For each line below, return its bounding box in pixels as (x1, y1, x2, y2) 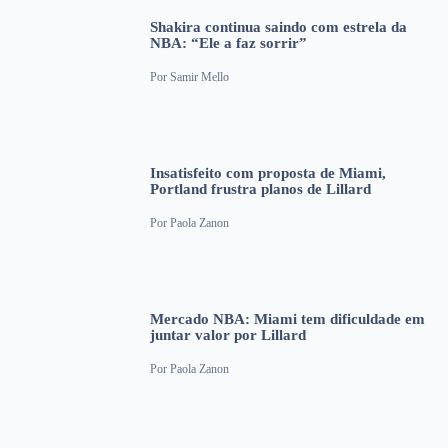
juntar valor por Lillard (150, 326, 306, 343)
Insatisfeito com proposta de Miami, (150, 164, 386, 181)
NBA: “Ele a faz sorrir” (150, 34, 307, 51)
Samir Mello (170, 70, 229, 85)
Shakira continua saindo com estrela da (150, 18, 407, 35)
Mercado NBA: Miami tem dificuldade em (150, 310, 425, 327)
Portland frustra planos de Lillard (150, 180, 371, 197)
